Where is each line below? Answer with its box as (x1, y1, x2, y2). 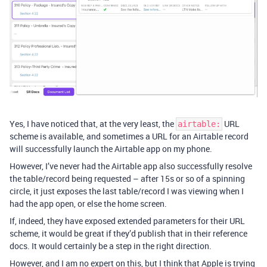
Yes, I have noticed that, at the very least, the (10, 117, 176, 129)
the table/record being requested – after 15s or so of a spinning (10, 172, 245, 184)
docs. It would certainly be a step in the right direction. (10, 240, 212, 252)
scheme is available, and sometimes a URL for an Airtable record (10, 130, 249, 142)
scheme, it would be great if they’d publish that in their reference (10, 227, 247, 239)
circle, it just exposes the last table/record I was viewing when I (10, 185, 244, 197)
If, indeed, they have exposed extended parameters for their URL (10, 215, 245, 226)
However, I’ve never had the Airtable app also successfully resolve (10, 160, 252, 172)
